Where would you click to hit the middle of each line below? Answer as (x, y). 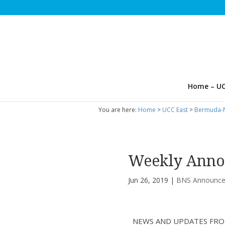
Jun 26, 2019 (148, 180)
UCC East (175, 110)
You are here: (118, 110)
